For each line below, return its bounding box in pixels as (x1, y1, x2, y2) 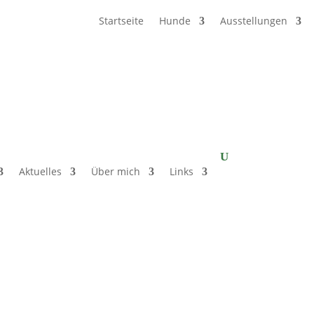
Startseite (98, 14, 144, 28)
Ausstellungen (219, 14, 287, 28)
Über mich (91, 164, 141, 178)
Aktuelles (19, 164, 62, 178)
